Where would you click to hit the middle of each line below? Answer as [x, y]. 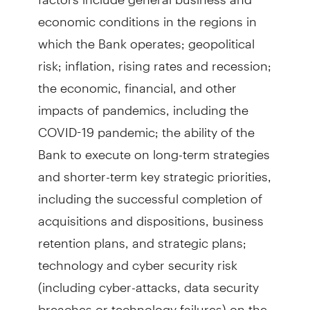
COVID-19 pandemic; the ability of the [146, 126]
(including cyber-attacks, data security [148, 281]
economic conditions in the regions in [147, 16]
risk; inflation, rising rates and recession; [154, 60]
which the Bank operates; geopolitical [146, 38]
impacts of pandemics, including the [143, 104]
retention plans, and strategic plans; [142, 237]
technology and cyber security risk [137, 259]
